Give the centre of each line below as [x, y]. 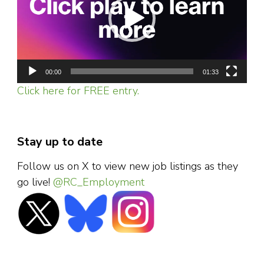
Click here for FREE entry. [78, 90]
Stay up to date [60, 141]
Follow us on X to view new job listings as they [128, 166]
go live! [35, 182]
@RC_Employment [99, 182]
